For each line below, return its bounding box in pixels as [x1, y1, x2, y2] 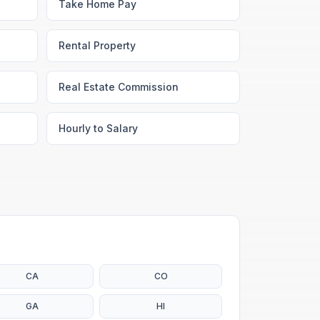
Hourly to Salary [59, 122, 138, 134]
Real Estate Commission [59, 81, 179, 93]
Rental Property [59, 39, 136, 51]
